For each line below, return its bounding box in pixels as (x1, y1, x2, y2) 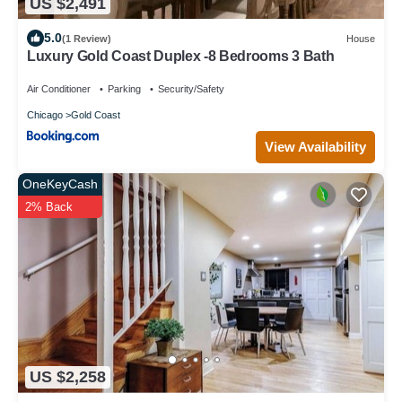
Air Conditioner (27, 83, 91, 95)
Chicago (27, 109, 63, 121)
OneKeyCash (22, 176, 98, 191)
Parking (108, 83, 141, 95)
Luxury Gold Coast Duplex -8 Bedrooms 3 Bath (27, 48, 335, 65)
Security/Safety (158, 83, 224, 95)
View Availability (265, 138, 366, 154)
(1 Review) (62, 32, 111, 44)
